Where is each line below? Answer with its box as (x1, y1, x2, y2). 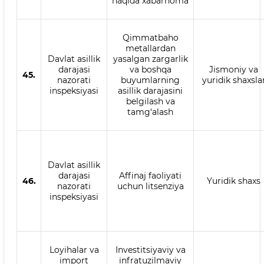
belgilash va (126, 96, 175, 107)
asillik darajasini (118, 85, 183, 96)
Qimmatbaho (122, 32, 179, 43)
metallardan (125, 43, 176, 54)
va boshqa (129, 64, 171, 75)
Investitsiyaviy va (115, 245, 186, 255)
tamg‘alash (127, 107, 173, 117)
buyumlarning (121, 75, 180, 85)
